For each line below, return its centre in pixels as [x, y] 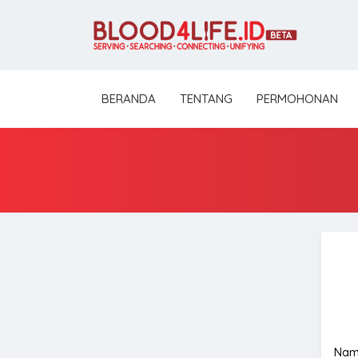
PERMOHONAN [297, 99]
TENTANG [206, 99]
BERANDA [129, 99]
